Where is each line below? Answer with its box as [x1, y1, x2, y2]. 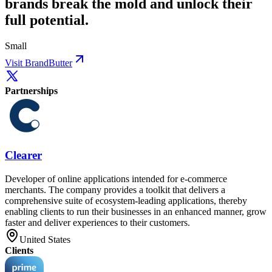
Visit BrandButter [5, 57, 72, 68]
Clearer [5, 149, 42, 162]
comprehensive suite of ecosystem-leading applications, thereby [5, 195, 247, 206]
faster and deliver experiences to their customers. [5, 217, 190, 228]
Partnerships [5, 85, 58, 96]
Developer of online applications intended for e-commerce [5, 174, 227, 185]
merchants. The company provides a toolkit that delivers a [5, 185, 225, 195]
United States [19, 234, 70, 245]
